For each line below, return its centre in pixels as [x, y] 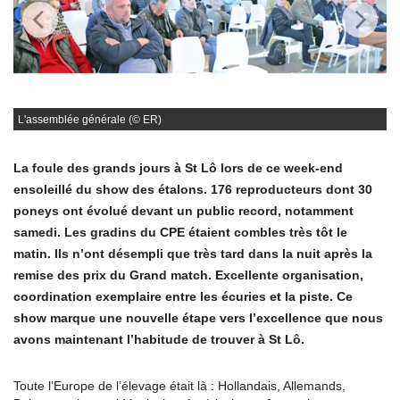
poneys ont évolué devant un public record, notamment [183, 210]
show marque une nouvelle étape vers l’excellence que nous [198, 317]
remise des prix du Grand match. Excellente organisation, [188, 275]
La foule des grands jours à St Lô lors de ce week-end [178, 167]
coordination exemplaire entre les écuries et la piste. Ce [183, 296]
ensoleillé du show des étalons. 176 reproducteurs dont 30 [193, 189]
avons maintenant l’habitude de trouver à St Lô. [161, 339]
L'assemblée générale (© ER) [90, 119]
